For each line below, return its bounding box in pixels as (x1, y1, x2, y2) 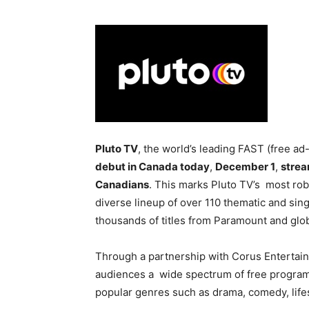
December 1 (215, 160, 275, 173)
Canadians (95, 178, 149, 191)
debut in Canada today (95, 160, 210, 173)
